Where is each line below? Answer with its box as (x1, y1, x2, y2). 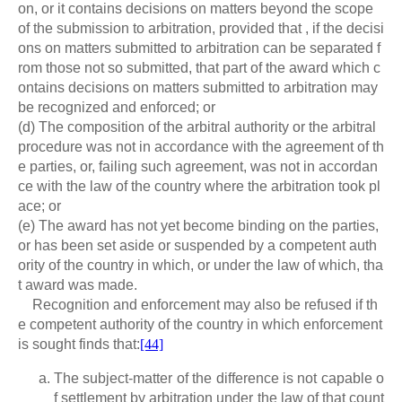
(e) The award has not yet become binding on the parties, (18, 218, 379, 234)
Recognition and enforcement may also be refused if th (18, 297, 378, 313)
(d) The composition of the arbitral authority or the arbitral (18, 119, 376, 135)
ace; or (18, 198, 61, 214)
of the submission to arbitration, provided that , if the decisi (18, 21, 384, 37)
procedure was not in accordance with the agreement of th (18, 139, 384, 155)
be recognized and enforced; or (18, 100, 215, 116)
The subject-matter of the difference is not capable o (54, 371, 384, 387)
